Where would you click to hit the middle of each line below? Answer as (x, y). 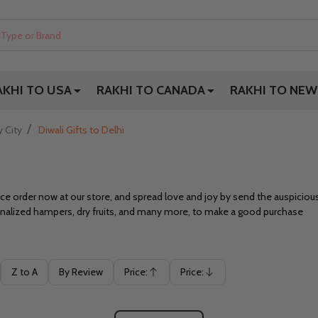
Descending (207, 279)
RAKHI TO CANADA (151, 90)
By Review (81, 272)
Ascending (147, 279)
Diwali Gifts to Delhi (81, 130)
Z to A (24, 272)
